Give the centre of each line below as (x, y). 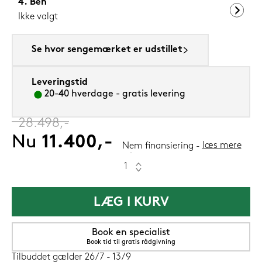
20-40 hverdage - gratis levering (115, 94)
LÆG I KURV (131, 203)
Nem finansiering (158, 146)
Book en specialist (131, 233)
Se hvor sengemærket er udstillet (107, 50)
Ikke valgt (38, 17)
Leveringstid (60, 83)
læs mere (222, 146)
